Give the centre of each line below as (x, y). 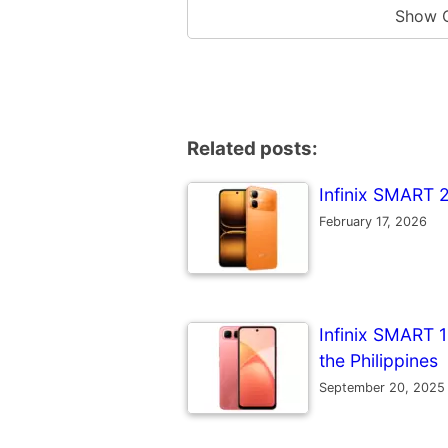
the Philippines (378, 360)
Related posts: (252, 148)
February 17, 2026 (373, 221)
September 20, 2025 (382, 387)
